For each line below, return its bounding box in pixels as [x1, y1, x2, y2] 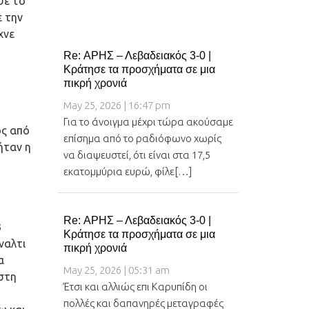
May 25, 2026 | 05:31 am [63, 264, 170, 277]
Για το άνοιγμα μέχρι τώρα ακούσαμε [63, 116, 233, 128]
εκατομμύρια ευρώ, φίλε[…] [63, 166, 192, 178]
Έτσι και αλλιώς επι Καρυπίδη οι [63, 281, 208, 293]
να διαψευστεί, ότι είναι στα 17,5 [63, 149, 210, 161]
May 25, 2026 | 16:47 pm [63, 99, 170, 112]
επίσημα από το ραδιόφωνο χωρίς [63, 132, 221, 145]
